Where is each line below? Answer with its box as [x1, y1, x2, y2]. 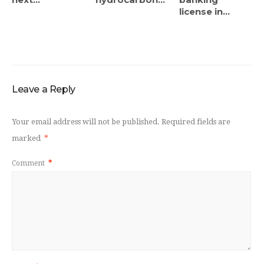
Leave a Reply [12, 84, 75, 95]
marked [12, 134, 42, 143]
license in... [179, 6, 230, 18]
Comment [12, 159, 47, 167]
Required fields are [161, 117, 230, 127]
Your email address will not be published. [12, 117, 160, 127]
